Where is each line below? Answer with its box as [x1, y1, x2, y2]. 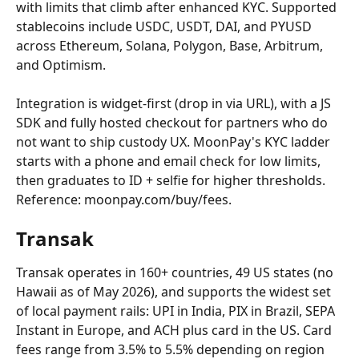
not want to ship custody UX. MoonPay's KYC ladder [16, 133, 333, 151]
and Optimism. [16, 56, 106, 74]
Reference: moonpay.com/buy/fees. [16, 191, 232, 208]
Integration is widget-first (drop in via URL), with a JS [16, 95, 334, 112]
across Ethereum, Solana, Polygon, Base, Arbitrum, [16, 37, 326, 54]
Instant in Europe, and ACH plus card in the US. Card [16, 321, 335, 339]
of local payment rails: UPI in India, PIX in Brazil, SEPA [16, 302, 338, 320]
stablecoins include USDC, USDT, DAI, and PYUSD [16, 18, 315, 35]
